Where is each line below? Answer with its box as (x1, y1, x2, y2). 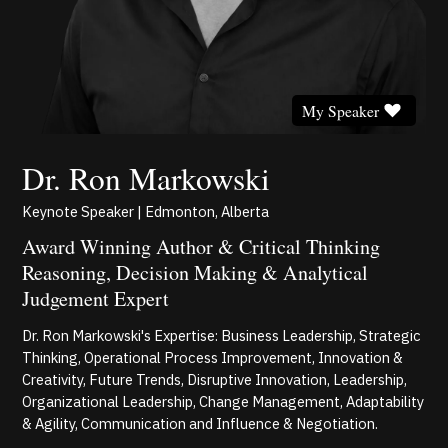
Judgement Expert (22, 284, 170, 312)
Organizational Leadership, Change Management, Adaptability (22, 392, 425, 412)
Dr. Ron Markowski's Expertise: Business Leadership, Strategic (22, 326, 422, 346)
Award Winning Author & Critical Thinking (22, 232, 381, 260)
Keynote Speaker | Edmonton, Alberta (22, 201, 270, 221)
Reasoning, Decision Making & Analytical (22, 258, 369, 286)
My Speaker (301, 99, 379, 121)
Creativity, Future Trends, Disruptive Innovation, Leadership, (22, 370, 408, 390)
